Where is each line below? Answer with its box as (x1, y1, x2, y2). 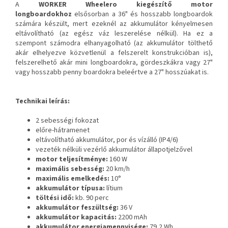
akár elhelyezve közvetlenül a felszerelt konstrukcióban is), (15, 47, 213, 58)
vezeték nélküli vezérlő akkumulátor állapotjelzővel (36, 144, 192, 155)
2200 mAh (118, 212, 147, 222)
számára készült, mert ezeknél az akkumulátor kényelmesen (15, 18, 213, 29)
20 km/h (104, 163, 130, 174)
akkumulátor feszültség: (36, 202, 119, 213)
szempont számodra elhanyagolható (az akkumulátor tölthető (15, 38, 213, 48)
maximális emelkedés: (36, 173, 109, 184)
